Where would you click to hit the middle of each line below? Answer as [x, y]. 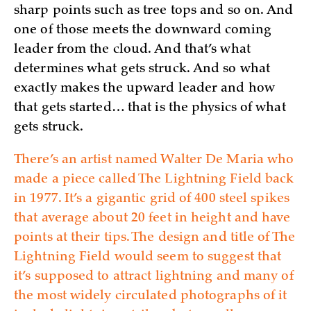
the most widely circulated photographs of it [151, 296]
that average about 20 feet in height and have [152, 218]
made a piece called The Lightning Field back [154, 179]
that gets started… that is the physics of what [150, 109]
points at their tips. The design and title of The [154, 238]
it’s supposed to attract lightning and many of [154, 277]
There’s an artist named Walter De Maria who [154, 160]
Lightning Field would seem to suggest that [148, 257]
